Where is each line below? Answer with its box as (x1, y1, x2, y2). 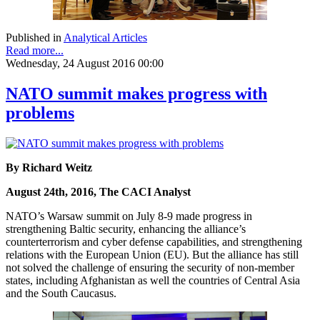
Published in (6, 31, 61, 44)
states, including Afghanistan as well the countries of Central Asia (6, 274, 300, 287)
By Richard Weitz (6, 161, 92, 174)
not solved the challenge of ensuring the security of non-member (6, 261, 294, 274)
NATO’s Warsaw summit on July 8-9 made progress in (6, 210, 252, 223)
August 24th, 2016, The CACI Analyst (6, 186, 191, 199)
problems (6, 104, 74, 123)
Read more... (6, 44, 64, 57)
